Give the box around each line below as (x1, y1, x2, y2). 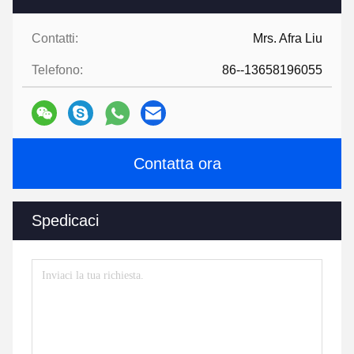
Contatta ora (133, 155, 221, 172)
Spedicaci (32, 212, 99, 229)
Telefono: (32, 63, 83, 77)
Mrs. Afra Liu (253, 32, 322, 45)
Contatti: (32, 32, 78, 45)
